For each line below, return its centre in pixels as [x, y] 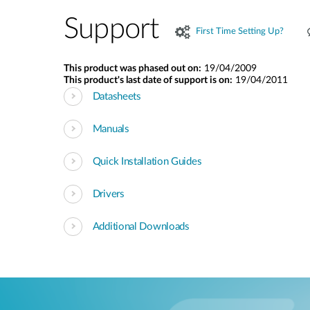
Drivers [108, 194]
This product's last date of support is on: [148, 80]
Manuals [111, 129]
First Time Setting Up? [240, 32]
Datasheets [117, 96]
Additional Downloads [141, 226]
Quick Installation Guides [147, 161]
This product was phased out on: [133, 69]
